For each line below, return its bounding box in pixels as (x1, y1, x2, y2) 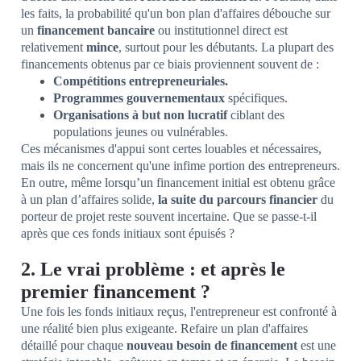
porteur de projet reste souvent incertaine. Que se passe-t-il (21, 210, 317, 224)
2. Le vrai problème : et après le (21, 259, 285, 280)
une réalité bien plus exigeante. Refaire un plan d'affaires (21, 322, 308, 336)
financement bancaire (37, 23, 155, 38)
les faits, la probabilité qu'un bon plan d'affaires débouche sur (21, 6, 330, 21)
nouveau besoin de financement (127, 338, 297, 353)
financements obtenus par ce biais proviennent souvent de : (21, 57, 319, 72)
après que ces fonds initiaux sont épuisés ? (21, 226, 234, 241)
